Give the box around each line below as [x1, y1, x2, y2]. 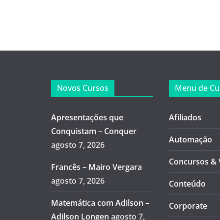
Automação [169, 134, 213, 145]
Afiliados [169, 111, 202, 123]
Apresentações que [51, 111, 123, 123]
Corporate [169, 200, 208, 211]
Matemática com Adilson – [51, 197, 149, 208]
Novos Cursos [56, 82, 109, 93]
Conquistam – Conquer [51, 125, 137, 137]
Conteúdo [169, 178, 206, 189]
